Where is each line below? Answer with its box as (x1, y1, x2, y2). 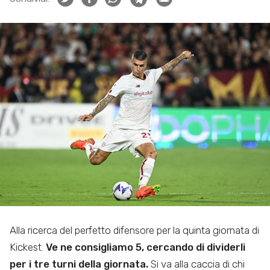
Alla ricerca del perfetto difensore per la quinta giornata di (10, 224, 259, 237)
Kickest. (10, 241, 46, 254)
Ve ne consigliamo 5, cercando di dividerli (46, 241, 245, 254)
